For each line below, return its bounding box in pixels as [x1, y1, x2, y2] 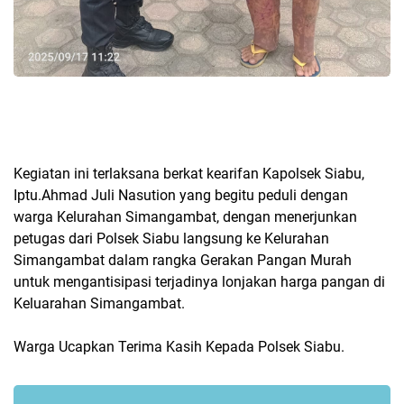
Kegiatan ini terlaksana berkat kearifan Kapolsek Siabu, [14, 164, 364, 182]
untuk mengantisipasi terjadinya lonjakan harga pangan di [14, 272, 385, 290]
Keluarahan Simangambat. [14, 294, 185, 312]
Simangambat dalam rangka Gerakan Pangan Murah [14, 251, 352, 269]
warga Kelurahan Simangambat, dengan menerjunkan [14, 207, 357, 225]
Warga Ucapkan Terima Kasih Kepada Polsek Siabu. [14, 337, 344, 355]
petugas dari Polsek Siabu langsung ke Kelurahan [14, 229, 329, 247]
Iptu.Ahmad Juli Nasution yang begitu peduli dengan [14, 186, 348, 204]
